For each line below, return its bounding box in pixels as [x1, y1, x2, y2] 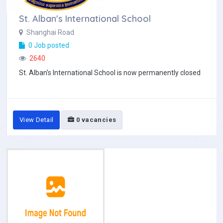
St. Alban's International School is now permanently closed [19, 69, 201, 77]
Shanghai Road [25, 28, 74, 36]
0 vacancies [74, 116, 116, 123]
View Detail [19, 116, 54, 123]
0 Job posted [27, 41, 69, 49]
